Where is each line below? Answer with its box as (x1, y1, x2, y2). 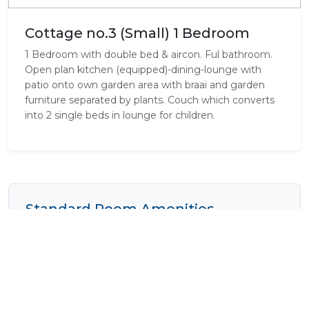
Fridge (167, 292, 198, 305)
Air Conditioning (35, 230, 112, 243)
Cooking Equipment (167, 250, 264, 263)
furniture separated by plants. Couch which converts (25, 94, 275, 107)
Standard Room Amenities (26, 201, 215, 218)
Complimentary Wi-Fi (35, 250, 138, 263)
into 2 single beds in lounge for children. (25, 109, 215, 122)
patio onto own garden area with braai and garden (25, 79, 265, 92)
